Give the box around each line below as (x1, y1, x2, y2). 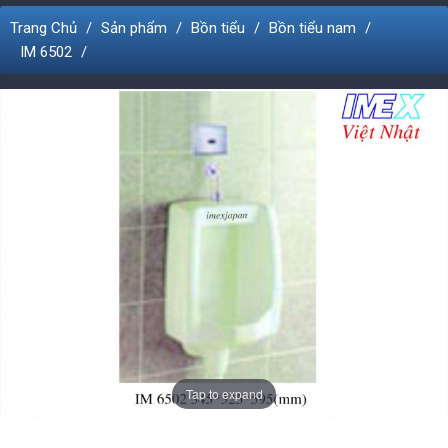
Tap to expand (185, 384, 263, 402)
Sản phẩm (101, 19, 167, 37)
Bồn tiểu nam (269, 19, 356, 37)
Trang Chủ (10, 19, 77, 37)
